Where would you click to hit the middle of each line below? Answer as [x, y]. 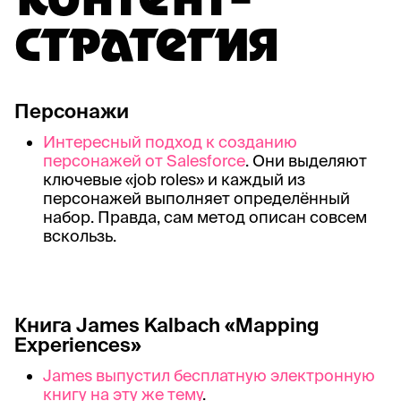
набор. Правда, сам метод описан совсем [205, 217]
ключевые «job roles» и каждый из [174, 179]
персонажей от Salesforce [144, 160]
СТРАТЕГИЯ [146, 49]
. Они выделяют [306, 160]
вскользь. [79, 235]
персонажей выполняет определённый [196, 198]
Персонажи [72, 110]
